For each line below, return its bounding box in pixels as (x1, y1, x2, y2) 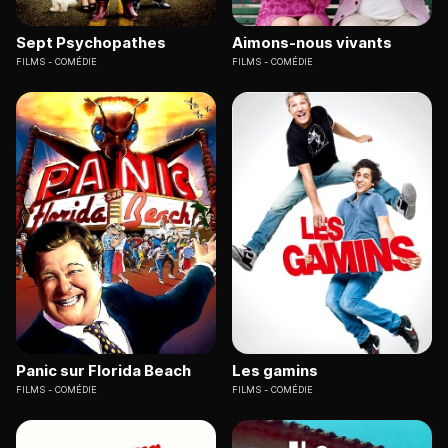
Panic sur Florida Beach (16, 361, 191, 381)
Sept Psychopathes (16, 32, 166, 52)
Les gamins (232, 361, 318, 381)
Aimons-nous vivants (232, 32, 392, 52)
